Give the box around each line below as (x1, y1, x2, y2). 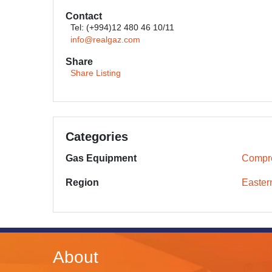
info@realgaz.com (70, 35, 140, 44)
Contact (66, 11, 102, 21)
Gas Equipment (66, 153, 137, 163)
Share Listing (70, 69, 121, 78)
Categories (66, 130, 128, 143)
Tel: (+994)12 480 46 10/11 (70, 23, 174, 32)
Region (66, 177, 99, 188)
